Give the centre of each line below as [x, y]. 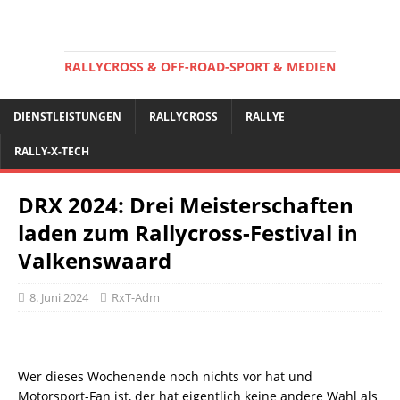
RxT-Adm [136, 297]
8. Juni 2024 [59, 297]
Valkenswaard [95, 260]
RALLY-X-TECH [52, 151]
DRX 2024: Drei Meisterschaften [186, 205]
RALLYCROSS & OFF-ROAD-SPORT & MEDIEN [200, 67]
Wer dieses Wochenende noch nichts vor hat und [165, 376]
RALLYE [265, 117]
